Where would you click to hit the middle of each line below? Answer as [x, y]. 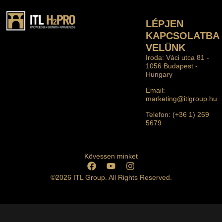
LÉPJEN [165, 24]
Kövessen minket [111, 156]
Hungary [159, 74]
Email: [156, 90]
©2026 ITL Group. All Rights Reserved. [111, 177]
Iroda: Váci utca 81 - [178, 57]
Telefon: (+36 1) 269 [178, 114]
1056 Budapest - [172, 66]
